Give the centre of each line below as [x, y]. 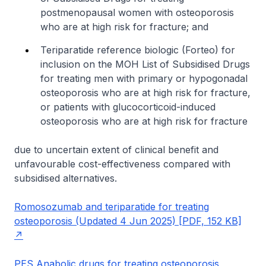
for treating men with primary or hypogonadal [144, 78]
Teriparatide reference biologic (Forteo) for [138, 50]
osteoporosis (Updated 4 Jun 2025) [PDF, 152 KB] [128, 221]
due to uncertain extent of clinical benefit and [116, 150]
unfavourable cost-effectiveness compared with [122, 164]
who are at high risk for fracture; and [124, 27]
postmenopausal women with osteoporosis [137, 12]
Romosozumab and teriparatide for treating [112, 207]
